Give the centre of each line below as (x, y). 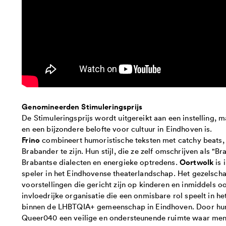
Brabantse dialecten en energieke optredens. (101, 162)
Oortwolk (196, 162)
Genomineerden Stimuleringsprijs (82, 106)
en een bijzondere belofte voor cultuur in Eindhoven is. (117, 128)
